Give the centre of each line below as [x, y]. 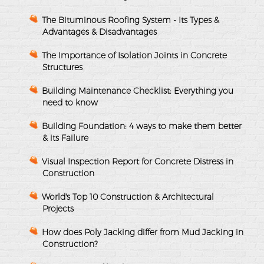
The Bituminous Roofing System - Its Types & [131, 20]
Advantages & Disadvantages [100, 32]
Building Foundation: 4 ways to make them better [142, 126]
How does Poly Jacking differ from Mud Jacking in [143, 232]
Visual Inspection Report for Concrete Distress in [138, 161]
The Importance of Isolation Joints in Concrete [134, 55]
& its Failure [65, 138]
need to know [70, 102]
